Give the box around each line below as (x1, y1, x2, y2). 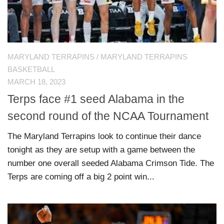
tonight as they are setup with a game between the (7, 145, 195, 155)
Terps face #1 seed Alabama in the (7, 92, 184, 106)
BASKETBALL (7, 65, 55, 73)
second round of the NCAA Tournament (7, 109, 208, 123)
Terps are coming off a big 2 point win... (7, 172, 154, 182)
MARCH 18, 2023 (7, 77, 65, 86)
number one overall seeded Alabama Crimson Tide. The (7, 158, 214, 168)
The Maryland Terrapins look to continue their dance (7, 131, 201, 141)
